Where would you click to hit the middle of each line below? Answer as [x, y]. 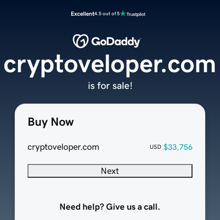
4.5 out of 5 [107, 14]
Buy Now [50, 122]
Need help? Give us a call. [110, 207]
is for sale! [110, 86]
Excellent [82, 14]
